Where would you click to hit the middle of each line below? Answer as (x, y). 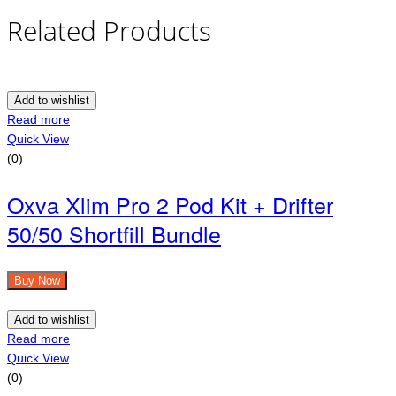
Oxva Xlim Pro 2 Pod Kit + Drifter (170, 204)
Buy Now (37, 280)
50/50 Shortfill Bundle (114, 233)
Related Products (109, 30)
